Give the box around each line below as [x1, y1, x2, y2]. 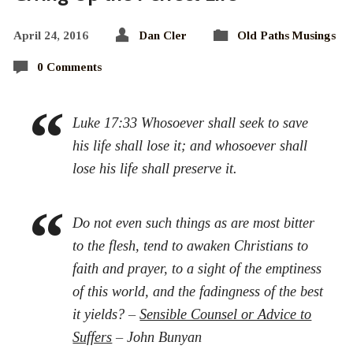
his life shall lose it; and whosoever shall [72, 137, 308, 154]
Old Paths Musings [236, 28, 336, 42]
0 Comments [36, 59, 102, 73]
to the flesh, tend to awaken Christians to [72, 237, 309, 254]
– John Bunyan [112, 329, 203, 345]
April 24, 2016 [13, 28, 88, 42]
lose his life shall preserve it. [72, 160, 238, 176]
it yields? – [72, 306, 140, 322]
